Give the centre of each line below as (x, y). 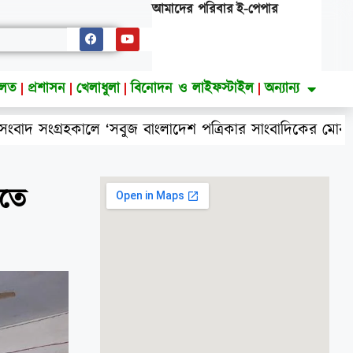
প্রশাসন (47, 89)
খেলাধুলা (98, 89)
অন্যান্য (282, 89)
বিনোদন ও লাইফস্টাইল (193, 89)
